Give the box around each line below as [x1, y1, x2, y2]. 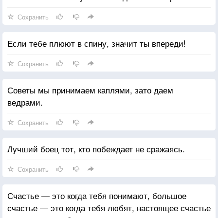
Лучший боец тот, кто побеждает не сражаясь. [7, 142, 185, 155]
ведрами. [7, 95, 43, 108]
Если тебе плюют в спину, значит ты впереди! [7, 36, 186, 49]
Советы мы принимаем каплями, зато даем [7, 83, 173, 96]
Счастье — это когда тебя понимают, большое [7, 189, 186, 201]
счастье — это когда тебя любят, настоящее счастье [7, 201, 211, 214]
